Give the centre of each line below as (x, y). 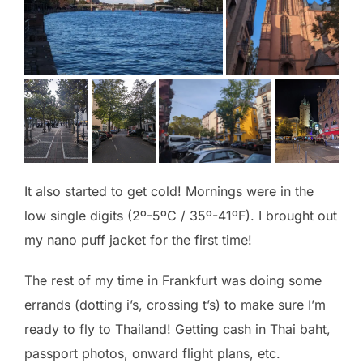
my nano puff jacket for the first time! (138, 240)
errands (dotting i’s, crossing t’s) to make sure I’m (175, 305)
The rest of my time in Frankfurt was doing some (173, 281)
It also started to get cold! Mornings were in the (169, 192)
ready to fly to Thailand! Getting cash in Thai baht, (177, 329)
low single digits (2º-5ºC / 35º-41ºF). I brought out (181, 216)
